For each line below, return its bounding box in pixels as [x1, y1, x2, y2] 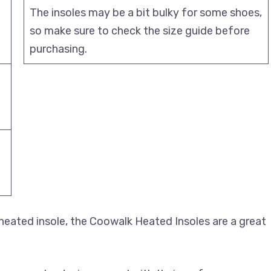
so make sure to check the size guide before [30, 24, 250, 38]
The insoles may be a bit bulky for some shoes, [30, 5, 262, 19]
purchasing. [30, 42, 87, 56]
